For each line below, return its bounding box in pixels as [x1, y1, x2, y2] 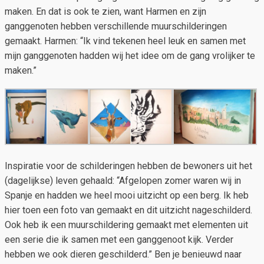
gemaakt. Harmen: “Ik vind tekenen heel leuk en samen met [5, 35, 246, 47]
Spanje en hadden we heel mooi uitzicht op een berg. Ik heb [5, 189, 249, 201]
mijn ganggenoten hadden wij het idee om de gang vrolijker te [5, 49, 255, 61]
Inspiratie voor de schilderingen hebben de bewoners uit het [5, 160, 252, 171]
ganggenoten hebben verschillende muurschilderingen [5, 20, 227, 32]
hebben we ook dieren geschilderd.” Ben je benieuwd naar [5, 248, 242, 260]
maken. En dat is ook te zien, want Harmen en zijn [5, 5, 206, 17]
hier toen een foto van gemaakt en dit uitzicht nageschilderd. [5, 204, 252, 216]
